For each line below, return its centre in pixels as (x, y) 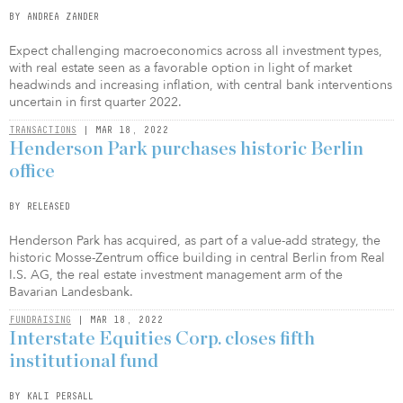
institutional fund (84, 361)
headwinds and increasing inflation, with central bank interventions (201, 85)
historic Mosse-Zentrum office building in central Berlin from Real (197, 258)
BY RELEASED (40, 206)
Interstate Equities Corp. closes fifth (162, 339)
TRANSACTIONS (43, 130)
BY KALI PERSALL (51, 396)
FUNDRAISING (40, 319)
